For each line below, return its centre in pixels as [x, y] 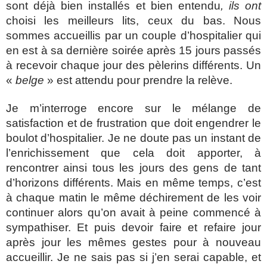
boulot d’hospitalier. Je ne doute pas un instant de [133, 138]
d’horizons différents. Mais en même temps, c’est [133, 183]
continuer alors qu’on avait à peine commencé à [133, 213]
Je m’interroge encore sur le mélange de [133, 108]
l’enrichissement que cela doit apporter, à [133, 153]
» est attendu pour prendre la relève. [138, 80]
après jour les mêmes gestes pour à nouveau [133, 243]
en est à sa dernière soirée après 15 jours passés [133, 50]
